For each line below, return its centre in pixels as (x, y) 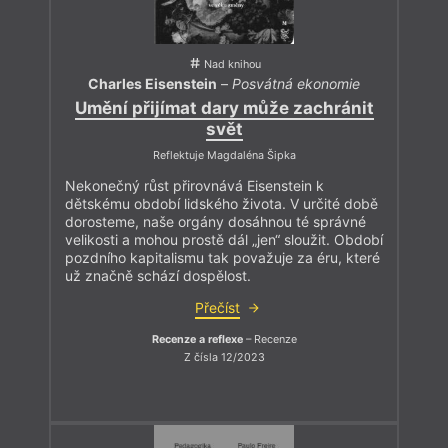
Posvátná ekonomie (296, 84)
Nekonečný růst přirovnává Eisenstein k (194, 186)
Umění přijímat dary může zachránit (224, 108)
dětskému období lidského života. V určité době (221, 204)
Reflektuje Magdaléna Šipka (224, 156)
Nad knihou (232, 64)
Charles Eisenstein (152, 84)
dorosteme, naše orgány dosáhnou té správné (215, 222)
